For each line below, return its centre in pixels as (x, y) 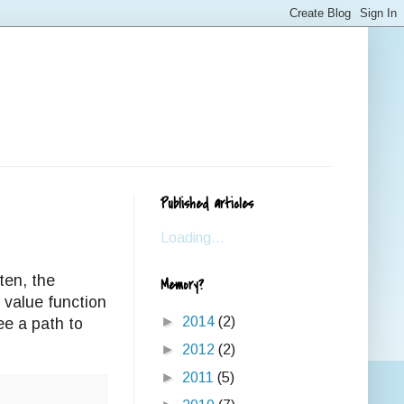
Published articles (207, 204)
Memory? (182, 285)
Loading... (193, 238)
